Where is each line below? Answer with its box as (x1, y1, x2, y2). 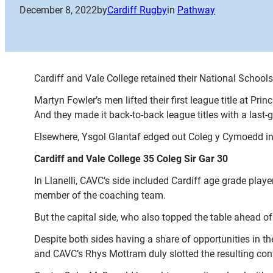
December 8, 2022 (19, 4, 97, 16)
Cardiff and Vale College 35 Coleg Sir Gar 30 (34, 153, 228, 165)
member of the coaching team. (34, 190, 166, 201)
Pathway (177, 4, 215, 16)
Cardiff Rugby (107, 4, 167, 16)
